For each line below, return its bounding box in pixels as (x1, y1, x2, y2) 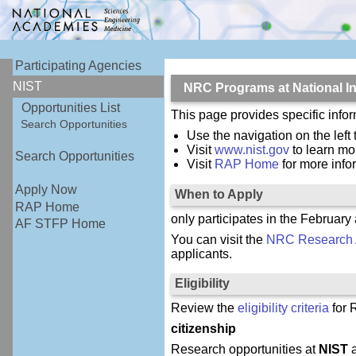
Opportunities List (21, 100, 121, 114)
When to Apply (174, 187, 263, 201)
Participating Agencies (15, 59, 142, 73)
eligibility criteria (237, 301, 329, 315)
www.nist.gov (215, 142, 290, 157)
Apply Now (15, 183, 78, 197)
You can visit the (170, 232, 266, 246)
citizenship (170, 322, 236, 336)
